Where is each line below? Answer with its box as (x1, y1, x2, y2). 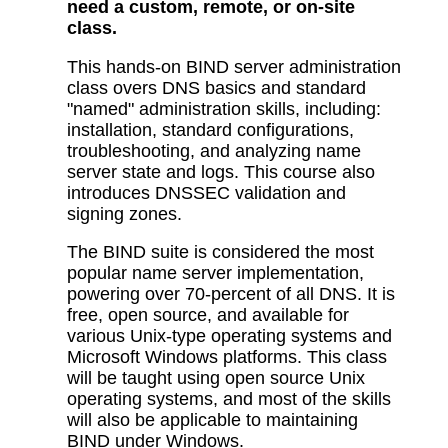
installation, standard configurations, (67, 119, 355, 140)
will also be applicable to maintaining (67, 410, 359, 431)
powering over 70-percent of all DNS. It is (67, 284, 396, 305)
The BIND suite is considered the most (67, 242, 375, 263)
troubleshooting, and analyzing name (67, 140, 362, 161)
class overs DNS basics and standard (67, 77, 367, 98)
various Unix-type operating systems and (67, 326, 393, 347)
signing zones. (67, 203, 183, 224)
